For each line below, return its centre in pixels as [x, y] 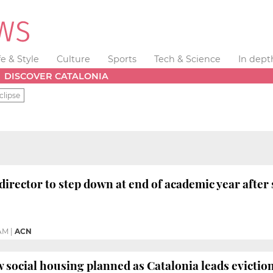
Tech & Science [187, 59]
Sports [122, 59]
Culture [74, 59]
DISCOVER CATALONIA [57, 76]
